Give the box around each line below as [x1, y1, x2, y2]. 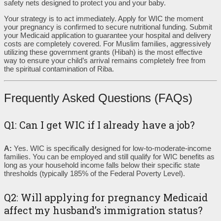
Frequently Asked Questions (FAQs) [4, 91, 192, 105]
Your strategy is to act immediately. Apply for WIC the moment [4, 14, 203, 23]
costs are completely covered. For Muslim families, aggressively [4, 39, 211, 48]
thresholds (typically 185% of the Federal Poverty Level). [4, 169, 185, 178]
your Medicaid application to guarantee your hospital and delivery [4, 31, 211, 40]
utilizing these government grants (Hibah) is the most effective [4, 48, 202, 57]
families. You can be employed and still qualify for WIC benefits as [4, 152, 215, 161]
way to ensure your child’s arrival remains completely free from [4, 56, 206, 65]
